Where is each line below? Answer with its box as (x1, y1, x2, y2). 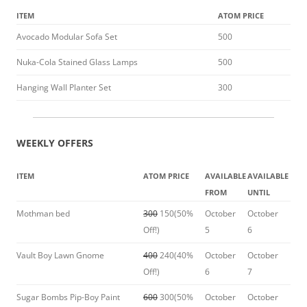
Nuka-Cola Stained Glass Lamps (16, 56, 138, 69)
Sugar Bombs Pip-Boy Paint (16, 291, 120, 304)
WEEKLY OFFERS (16, 136, 93, 150)
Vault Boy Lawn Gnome (16, 249, 104, 262)
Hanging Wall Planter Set (16, 82, 111, 94)
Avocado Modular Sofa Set (16, 31, 117, 43)
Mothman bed (16, 208, 70, 220)
